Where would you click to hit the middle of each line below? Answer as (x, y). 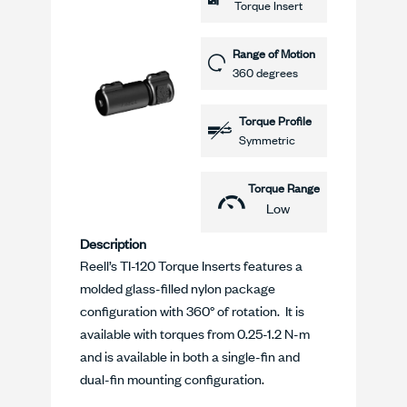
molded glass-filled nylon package (178, 288)
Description (113, 243)
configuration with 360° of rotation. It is (192, 310)
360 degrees (265, 72)
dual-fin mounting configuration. (172, 378)
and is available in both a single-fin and (190, 356)
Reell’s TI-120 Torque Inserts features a (191, 265)
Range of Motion (274, 53)
